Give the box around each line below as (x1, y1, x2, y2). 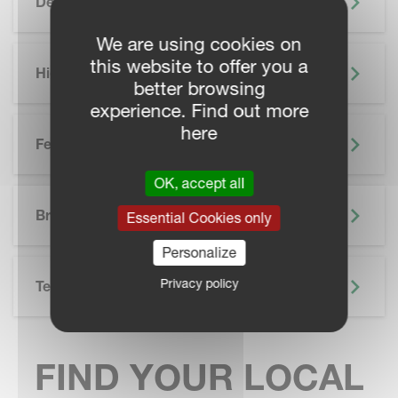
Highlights (36, 64, 104, 82)
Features (36, 135, 94, 153)
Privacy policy (160, 275, 238, 291)
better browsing (133, 77, 265, 99)
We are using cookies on (96, 33, 302, 55)
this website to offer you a (90, 55, 308, 77)
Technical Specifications (36, 277, 196, 295)
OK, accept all (154, 174, 244, 192)
